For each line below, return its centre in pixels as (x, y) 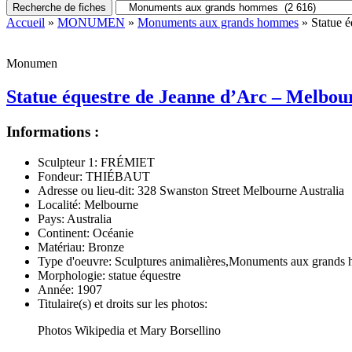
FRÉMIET (126, 162)
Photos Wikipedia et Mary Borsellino (129, 330)
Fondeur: (60, 176)
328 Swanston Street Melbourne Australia (239, 190)
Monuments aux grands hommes (218, 22)
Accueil (26, 22)
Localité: (59, 204)
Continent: (64, 233)
